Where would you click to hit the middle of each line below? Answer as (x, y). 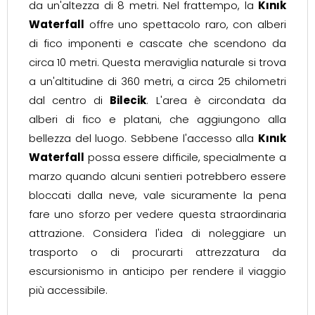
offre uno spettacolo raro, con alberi (185, 24)
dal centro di (70, 100)
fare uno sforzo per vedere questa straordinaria (157, 214)
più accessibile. (68, 290)
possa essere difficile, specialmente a (185, 157)
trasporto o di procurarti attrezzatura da (157, 252)
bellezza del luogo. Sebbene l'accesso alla (143, 138)
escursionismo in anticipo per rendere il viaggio (157, 271)
